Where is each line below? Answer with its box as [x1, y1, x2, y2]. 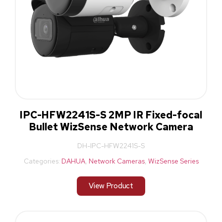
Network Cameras [88, 156, 145, 166]
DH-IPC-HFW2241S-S [77, 141, 145, 150]
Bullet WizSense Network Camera [29, 120, 193, 133]
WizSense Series [148, 156, 199, 166]
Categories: [23, 156, 61, 166]
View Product [89, 180, 133, 191]
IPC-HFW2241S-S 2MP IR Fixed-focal [20, 108, 202, 121]
